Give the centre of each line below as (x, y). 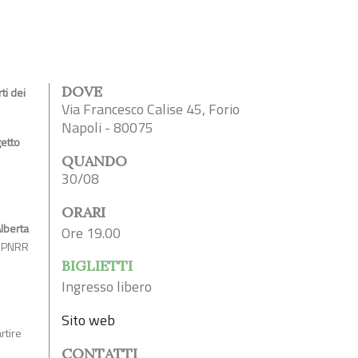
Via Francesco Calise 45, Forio (151, 109)
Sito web (88, 320)
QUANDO (94, 161)
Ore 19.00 (91, 233)
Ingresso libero (107, 287)
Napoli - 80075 (107, 128)
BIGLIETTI (97, 266)
